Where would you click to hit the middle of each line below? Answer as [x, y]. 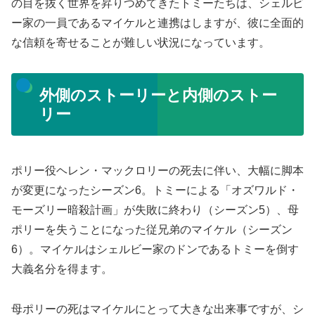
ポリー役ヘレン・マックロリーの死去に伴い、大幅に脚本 [157, 170]
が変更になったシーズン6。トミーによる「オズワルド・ [155, 190]
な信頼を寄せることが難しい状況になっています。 [141, 43]
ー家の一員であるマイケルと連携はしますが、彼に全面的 [157, 23]
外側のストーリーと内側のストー [158, 95]
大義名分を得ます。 [62, 269]
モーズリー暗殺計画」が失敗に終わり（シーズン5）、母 [155, 210]
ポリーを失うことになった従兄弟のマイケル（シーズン [152, 229]
